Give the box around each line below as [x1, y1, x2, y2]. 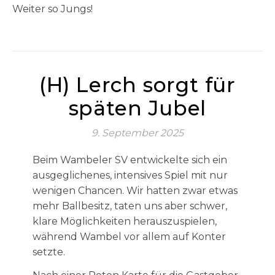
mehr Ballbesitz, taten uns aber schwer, [32, 200, 227, 212]
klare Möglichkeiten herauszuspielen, [32, 215, 217, 227]
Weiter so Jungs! [12, 3, 93, 15]
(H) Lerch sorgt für [39, 72, 236, 97]
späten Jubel [68, 96, 207, 120]
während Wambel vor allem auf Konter [32, 231, 226, 242]
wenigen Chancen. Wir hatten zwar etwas [32, 185, 238, 196]
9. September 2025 [91, 127, 184, 139]
